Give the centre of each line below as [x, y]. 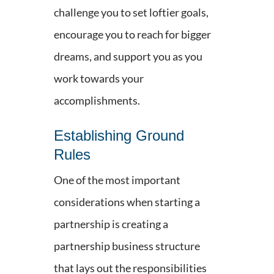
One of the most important [117, 180]
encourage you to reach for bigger [132, 34]
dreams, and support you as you [128, 56]
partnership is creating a [111, 224]
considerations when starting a [127, 202]
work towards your [99, 78]
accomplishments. [97, 100]
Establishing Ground [119, 135]
